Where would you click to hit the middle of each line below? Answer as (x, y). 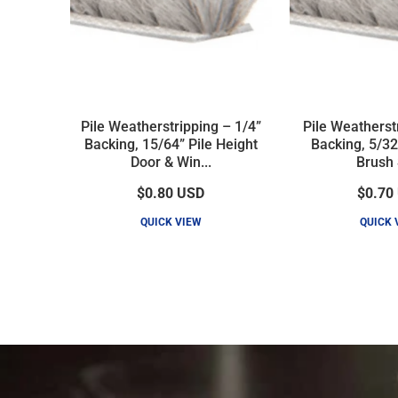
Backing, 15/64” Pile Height (171, 144)
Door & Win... (171, 162)
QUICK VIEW (171, 222)
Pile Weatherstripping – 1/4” (171, 126)
